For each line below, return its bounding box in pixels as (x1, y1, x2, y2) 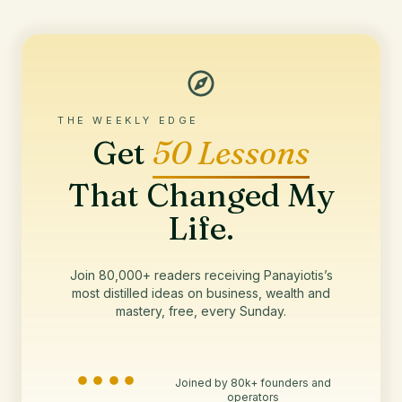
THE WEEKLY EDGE (57, 114, 199, 127)
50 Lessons (153, 133, 310, 172)
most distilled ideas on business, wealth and (72, 285, 330, 301)
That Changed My (67, 175, 335, 214)
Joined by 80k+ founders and (174, 376, 331, 389)
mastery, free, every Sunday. (116, 303, 286, 319)
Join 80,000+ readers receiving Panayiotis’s (69, 267, 333, 283)
